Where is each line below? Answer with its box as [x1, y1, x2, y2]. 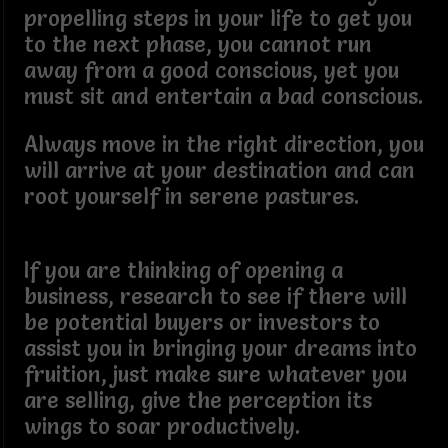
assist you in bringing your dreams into [23, 334, 417, 362]
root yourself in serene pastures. [23, 182, 359, 210]
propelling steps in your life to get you [23, 4, 412, 32]
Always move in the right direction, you [23, 130, 424, 158]
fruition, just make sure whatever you [23, 360, 407, 388]
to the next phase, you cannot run [23, 30, 372, 58]
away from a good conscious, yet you [23, 56, 399, 84]
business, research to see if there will [23, 282, 407, 310]
